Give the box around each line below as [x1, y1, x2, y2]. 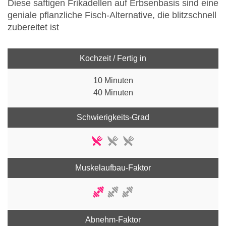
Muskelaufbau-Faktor [75, 163, 151, 173]
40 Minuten [93, 88, 133, 97]
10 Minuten [93, 76, 133, 85]
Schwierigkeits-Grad [77, 113, 149, 122]
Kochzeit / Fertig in [80, 54, 146, 63]
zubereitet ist [8, 22, 59, 33]
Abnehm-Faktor [85, 215, 141, 224]
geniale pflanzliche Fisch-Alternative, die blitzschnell [8, 10, 216, 21]
